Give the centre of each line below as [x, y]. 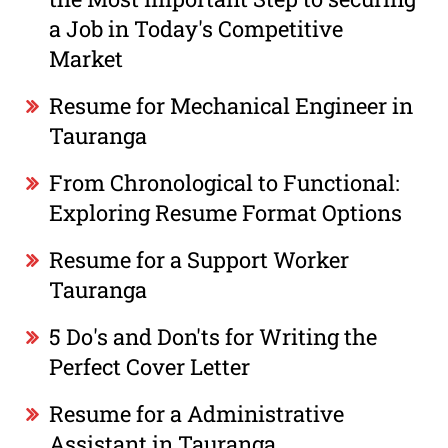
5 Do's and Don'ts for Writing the [213, 336]
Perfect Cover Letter [150, 366]
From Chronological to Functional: [225, 182]
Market [86, 58]
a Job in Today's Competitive [196, 28]
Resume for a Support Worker [199, 259]
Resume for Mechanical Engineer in [231, 105]
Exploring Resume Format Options [226, 212]
